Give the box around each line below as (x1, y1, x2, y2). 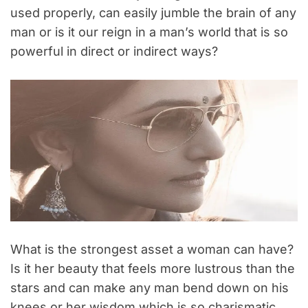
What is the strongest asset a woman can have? (10, 242, 294, 257)
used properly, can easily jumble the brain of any (10, 5, 296, 21)
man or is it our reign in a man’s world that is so (10, 25, 288, 40)
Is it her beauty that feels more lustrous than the (10, 261, 295, 276)
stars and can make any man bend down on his (10, 280, 289, 296)
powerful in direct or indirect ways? (10, 44, 218, 59)
